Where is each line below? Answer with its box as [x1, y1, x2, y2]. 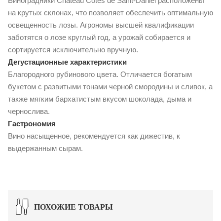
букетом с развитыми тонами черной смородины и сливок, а [8, 82, 213, 91]
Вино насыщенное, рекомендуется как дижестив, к [8, 132, 180, 141]
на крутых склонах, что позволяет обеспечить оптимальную [8, 8, 213, 17]
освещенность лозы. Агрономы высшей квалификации [8, 21, 194, 30]
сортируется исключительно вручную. [8, 45, 138, 54]
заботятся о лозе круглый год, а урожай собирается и [8, 33, 190, 42]
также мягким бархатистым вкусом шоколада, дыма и [8, 95, 191, 104]
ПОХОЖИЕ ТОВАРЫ [34, 203, 113, 212]
